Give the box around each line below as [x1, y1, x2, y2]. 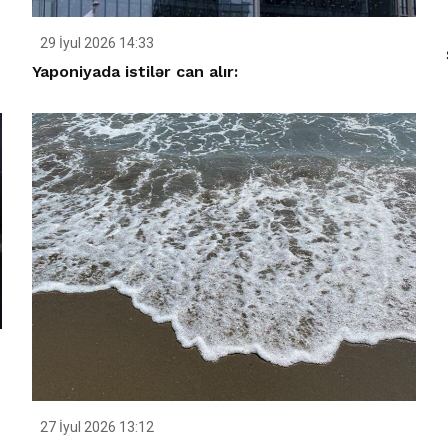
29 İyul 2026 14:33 [37, 35, 155, 52]
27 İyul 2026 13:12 [37, 418, 155, 435]
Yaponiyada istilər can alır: [32, 62, 239, 82]
